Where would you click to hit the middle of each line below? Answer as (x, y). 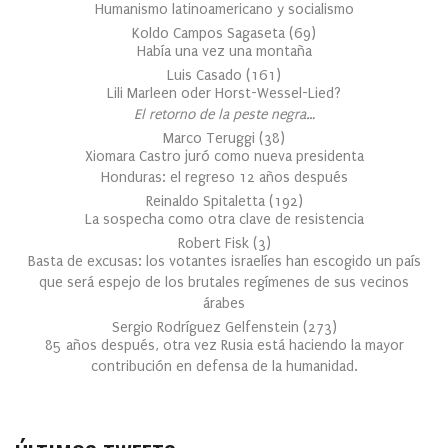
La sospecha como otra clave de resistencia (224, 219)
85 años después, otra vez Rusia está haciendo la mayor (224, 345)
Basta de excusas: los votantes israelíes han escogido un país (224, 261)
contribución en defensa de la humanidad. (224, 366)
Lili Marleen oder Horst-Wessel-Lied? (224, 93)
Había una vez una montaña (224, 51)
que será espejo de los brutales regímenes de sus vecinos (224, 282)
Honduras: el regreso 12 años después (224, 177)
